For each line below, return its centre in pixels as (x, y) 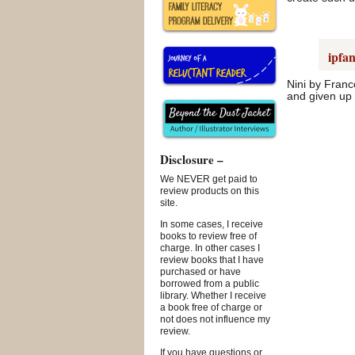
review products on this (210, 191)
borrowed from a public (210, 284)
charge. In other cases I (210, 248)
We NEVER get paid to (209, 179)
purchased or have (200, 272)
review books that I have (212, 260)
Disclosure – (192, 159)
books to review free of (208, 237)
